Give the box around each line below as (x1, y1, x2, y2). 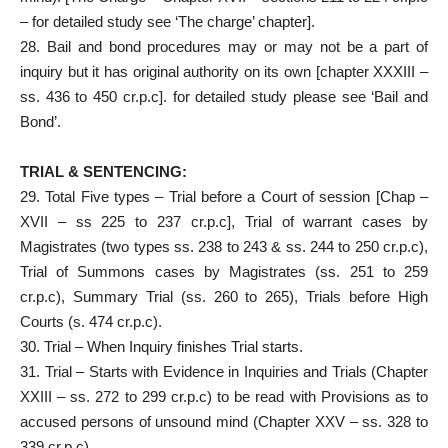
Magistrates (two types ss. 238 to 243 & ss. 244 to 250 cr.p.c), (20, 237, 428, 255)
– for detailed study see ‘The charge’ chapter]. (20, 12, 315, 30)
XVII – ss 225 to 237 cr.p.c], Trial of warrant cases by (20, 212, 428, 230)
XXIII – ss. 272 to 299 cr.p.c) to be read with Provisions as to (20, 387, 428, 405)
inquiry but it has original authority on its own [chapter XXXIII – (20, 62, 428, 80)
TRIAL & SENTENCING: (20, 162, 187, 180)
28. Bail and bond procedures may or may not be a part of (20, 37, 428, 55)
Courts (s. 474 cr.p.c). (20, 312, 162, 330)
